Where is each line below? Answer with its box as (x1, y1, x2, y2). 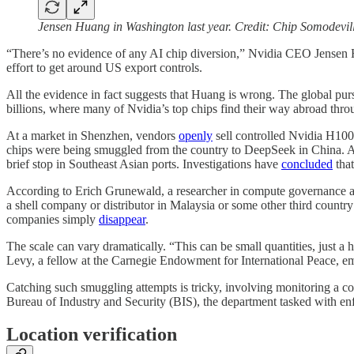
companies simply (6, 212, 99, 226)
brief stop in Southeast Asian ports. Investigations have (6, 156, 281, 171)
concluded (281, 156, 333, 171)
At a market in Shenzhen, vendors (6, 128, 179, 142)
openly (179, 128, 213, 142)
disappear (99, 212, 145, 226)
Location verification (6, 324, 177, 345)
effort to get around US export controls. (6, 60, 202, 74)
